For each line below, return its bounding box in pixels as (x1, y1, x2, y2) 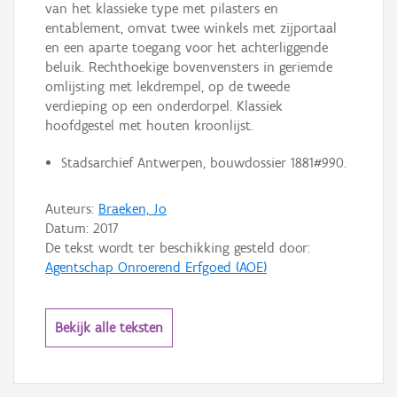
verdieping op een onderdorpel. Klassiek (45, 97, 283, 115)
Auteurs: (45, 200, 98, 217)
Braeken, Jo (98, 200, 167, 217)
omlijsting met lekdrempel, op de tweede (45, 78, 290, 96)
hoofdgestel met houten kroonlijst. (45, 117, 253, 135)
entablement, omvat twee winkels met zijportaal (45, 19, 337, 37)
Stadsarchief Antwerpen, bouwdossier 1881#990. (60, 154, 346, 172)
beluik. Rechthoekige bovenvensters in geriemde (45, 58, 332, 76)
